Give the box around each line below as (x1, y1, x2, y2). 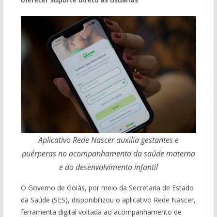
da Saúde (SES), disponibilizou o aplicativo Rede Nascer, (20, 195, 196, 204)
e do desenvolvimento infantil (59, 161, 158, 172)
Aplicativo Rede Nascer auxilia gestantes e (38, 134, 179, 145)
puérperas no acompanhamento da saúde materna (21, 148, 195, 159)
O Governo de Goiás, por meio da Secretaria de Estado (20, 183, 194, 192)
